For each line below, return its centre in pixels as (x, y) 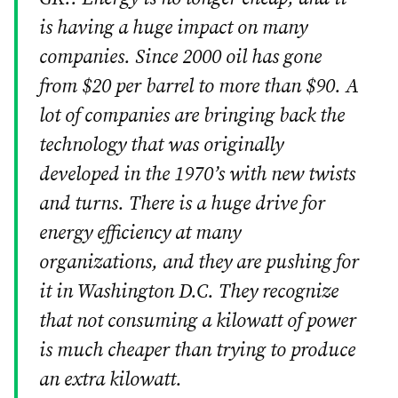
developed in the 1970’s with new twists (197, 175)
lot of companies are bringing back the (192, 116)
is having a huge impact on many (173, 28)
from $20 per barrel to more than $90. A (199, 87)
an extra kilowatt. (111, 380)
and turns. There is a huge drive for (182, 204)
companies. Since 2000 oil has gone (180, 58)
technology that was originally (161, 146)
